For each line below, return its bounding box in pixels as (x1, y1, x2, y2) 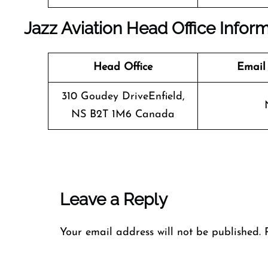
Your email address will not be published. (60, 227, 261, 238)
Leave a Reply (60, 190, 167, 209)
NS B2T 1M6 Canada (71, 109, 175, 120)
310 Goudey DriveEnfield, (61, 91, 185, 102)
